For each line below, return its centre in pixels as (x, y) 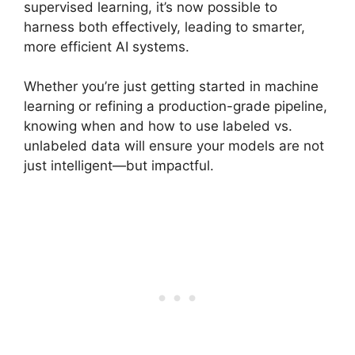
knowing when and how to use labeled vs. (158, 126)
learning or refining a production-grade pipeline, (176, 107)
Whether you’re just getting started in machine (171, 87)
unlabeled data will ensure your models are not (174, 146)
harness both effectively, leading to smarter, (164, 27)
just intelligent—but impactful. (119, 166)
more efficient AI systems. (107, 46)
